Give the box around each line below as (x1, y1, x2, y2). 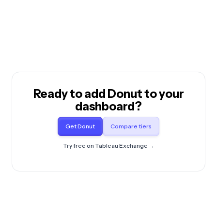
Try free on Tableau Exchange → (62, 141, 155, 149)
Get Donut (65, 122, 95, 130)
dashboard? (75, 99, 142, 113)
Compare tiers (110, 122, 152, 130)
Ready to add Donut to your (33, 86, 184, 101)
